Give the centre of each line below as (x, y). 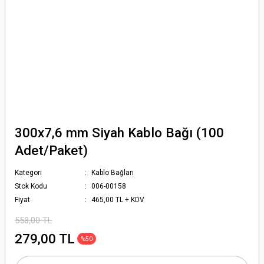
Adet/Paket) (51, 150)
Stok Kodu (31, 186)
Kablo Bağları (113, 173)
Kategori (28, 173)
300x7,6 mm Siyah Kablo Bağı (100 (119, 133)
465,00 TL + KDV (118, 200)
